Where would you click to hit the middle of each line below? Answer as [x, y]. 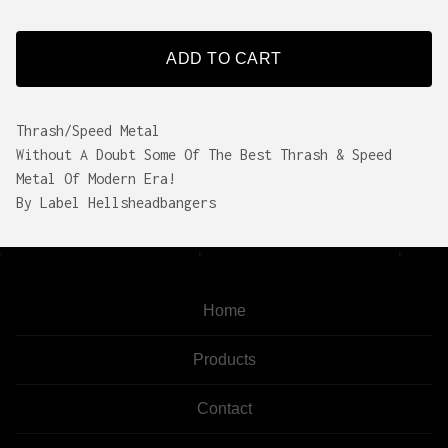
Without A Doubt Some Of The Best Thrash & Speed [204, 154]
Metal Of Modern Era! [96, 178]
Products [224, 359]
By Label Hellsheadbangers [116, 202]
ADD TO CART [224, 58]
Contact [224, 408]
